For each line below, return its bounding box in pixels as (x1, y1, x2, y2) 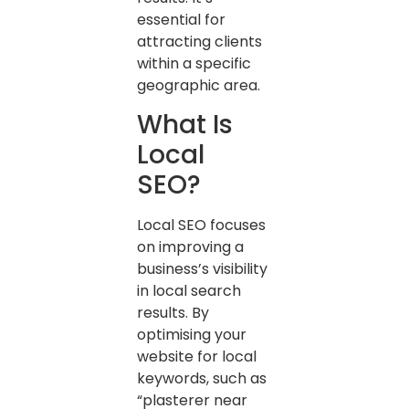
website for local (137, 346, 257, 368)
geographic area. (137, 74, 260, 96)
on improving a (137, 236, 244, 258)
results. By (137, 302, 209, 324)
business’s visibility (137, 258, 267, 280)
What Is (137, 107, 233, 143)
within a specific (137, 52, 251, 74)
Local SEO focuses (137, 215, 266, 236)
